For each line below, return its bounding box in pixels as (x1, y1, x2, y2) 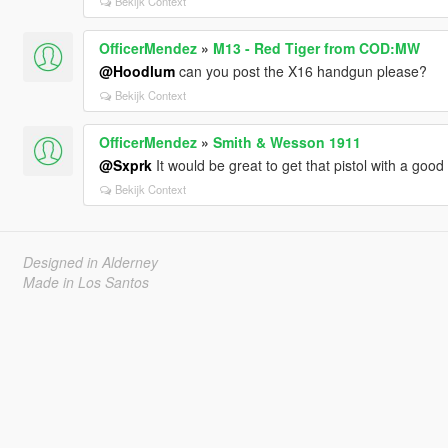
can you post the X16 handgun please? (174, 60, 427, 81)
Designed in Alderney (22, 251, 158, 272)
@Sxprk (98, 154, 152, 175)
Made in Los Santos (22, 271, 149, 292)
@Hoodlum (98, 60, 175, 81)
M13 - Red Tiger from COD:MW (212, 37, 420, 58)
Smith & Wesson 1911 (212, 131, 361, 152)
